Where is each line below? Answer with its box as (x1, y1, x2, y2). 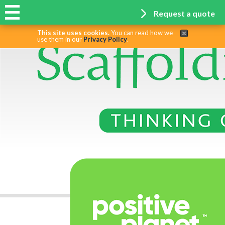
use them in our (37, 35, 83, 43)
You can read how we (109, 29, 173, 37)
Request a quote (154, 9, 215, 18)
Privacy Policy (83, 35, 127, 43)
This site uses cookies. (37, 29, 109, 37)
